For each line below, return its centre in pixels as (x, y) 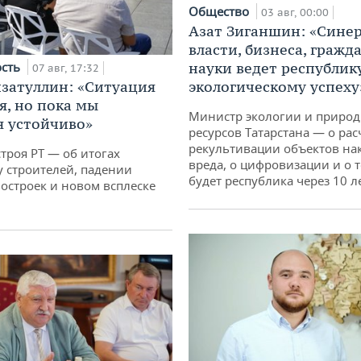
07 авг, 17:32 (66, 68)
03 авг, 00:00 (295, 13)
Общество (220, 12)
